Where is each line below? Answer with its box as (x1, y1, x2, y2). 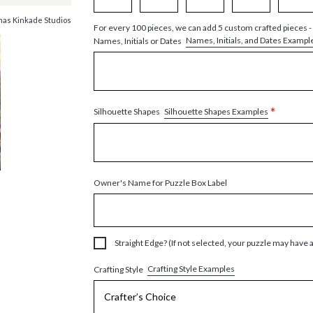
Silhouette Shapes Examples (164, 105, 269, 117)
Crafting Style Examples (147, 263, 235, 275)
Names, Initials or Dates (94, 35, 184, 46)
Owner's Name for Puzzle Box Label (94, 177, 228, 188)
